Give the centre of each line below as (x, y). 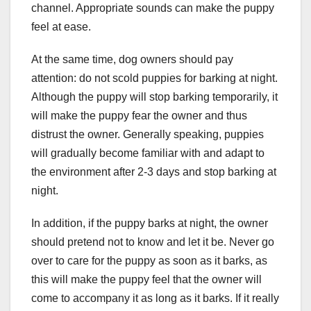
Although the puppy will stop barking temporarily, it (154, 97)
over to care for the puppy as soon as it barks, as (149, 261)
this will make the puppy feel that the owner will (146, 280)
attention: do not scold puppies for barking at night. (154, 78)
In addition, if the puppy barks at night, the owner (150, 224)
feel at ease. (61, 27)
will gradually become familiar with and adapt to (148, 153)
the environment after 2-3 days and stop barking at (154, 172)
